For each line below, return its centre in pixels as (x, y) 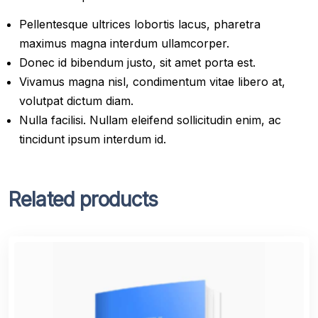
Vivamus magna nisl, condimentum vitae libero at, (152, 81)
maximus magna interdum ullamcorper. (124, 43)
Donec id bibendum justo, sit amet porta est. (137, 62)
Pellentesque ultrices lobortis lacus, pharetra (140, 24)
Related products (83, 199)
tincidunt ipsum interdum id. (93, 139)
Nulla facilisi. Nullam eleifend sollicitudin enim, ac (150, 120)
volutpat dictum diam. (76, 100)
